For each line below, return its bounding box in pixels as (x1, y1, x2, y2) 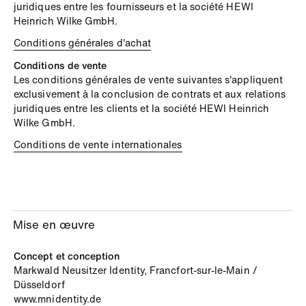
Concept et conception (14, 248, 120, 263)
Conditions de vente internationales (14, 137, 182, 152)
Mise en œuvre (13, 216, 96, 234)
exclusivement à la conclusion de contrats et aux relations (14, 86, 286, 101)
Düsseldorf (14, 277, 65, 292)
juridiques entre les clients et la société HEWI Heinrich (14, 100, 270, 115)
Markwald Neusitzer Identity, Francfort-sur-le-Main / (14, 262, 258, 277)
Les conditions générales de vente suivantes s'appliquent (14, 72, 283, 87)
